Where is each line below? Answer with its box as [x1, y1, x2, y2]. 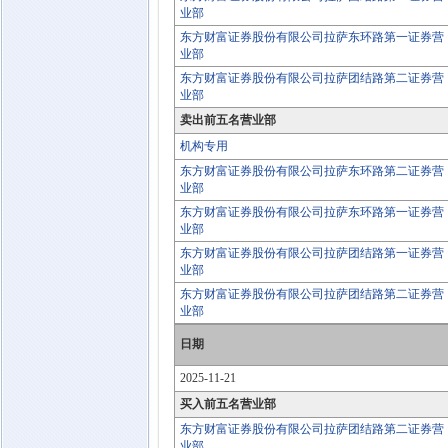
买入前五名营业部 [180, 397, 276, 411]
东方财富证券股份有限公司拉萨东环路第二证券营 [180, 164, 444, 178]
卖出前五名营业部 [180, 113, 276, 127]
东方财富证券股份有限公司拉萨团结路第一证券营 [180, 246, 444, 260]
